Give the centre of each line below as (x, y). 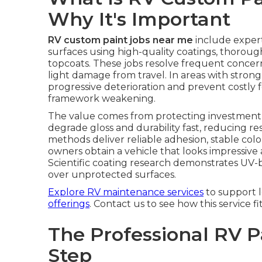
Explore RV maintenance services (126, 192)
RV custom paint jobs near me (120, 40)
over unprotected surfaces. (112, 175)
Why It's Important (139, 19)
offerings (69, 204)
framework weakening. (102, 99)
